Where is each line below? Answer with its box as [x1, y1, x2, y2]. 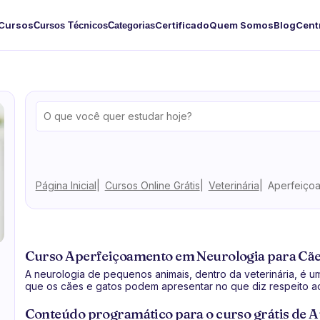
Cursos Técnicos [33, 19, 108, 31]
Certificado [154, 19, 209, 31]
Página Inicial [35, 179, 96, 191]
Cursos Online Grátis [104, 179, 200, 191]
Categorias [107, 19, 155, 31]
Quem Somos [209, 19, 274, 31]
